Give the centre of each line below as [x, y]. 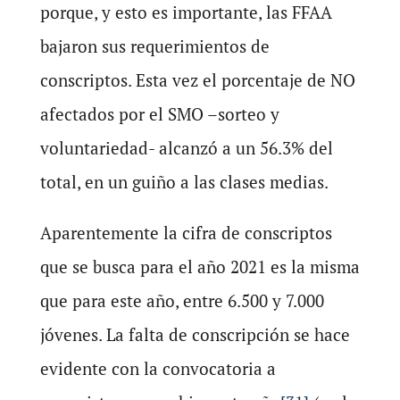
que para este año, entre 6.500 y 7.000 [182, 301]
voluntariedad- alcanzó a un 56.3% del [186, 148]
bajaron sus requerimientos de [154, 46]
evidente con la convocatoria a [158, 369]
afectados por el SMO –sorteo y [159, 114]
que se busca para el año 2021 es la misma [200, 267]
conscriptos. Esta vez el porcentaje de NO [197, 80]
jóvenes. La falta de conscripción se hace [195, 335]
